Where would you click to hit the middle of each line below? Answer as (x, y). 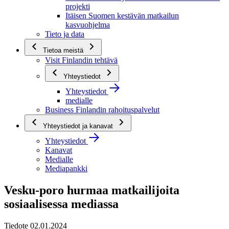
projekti (78, 6)
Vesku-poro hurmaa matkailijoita (92, 190)
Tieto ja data (65, 34)
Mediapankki (66, 168)
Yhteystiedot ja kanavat (79, 126)
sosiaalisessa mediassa (61, 204)
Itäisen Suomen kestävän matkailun (122, 16)
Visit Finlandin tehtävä (81, 60)
